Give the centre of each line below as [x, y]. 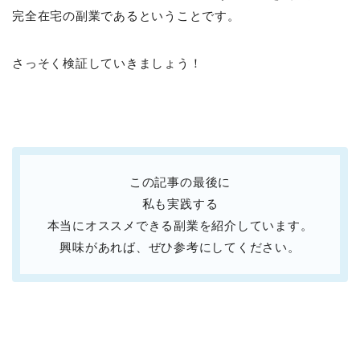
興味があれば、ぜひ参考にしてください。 [180, 247]
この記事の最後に [180, 182]
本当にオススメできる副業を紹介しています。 [180, 226]
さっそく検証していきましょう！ [107, 63]
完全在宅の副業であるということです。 [126, 16]
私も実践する [180, 204]
